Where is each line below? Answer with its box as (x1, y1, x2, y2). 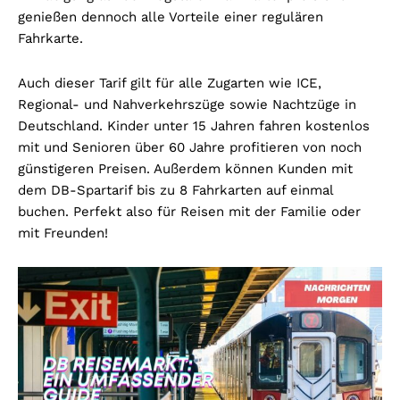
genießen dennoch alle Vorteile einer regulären (18, 9, 323, 26)
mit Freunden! (18, 225, 108, 242)
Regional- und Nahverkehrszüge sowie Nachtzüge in (18, 96, 356, 113)
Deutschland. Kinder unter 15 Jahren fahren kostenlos (18, 118, 370, 135)
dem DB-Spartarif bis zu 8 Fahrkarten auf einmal (18, 182, 333, 199)
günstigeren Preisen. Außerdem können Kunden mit (18, 161, 353, 178)
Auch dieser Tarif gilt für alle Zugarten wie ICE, (18, 75, 321, 92)
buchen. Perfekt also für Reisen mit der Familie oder (18, 204, 361, 221)
